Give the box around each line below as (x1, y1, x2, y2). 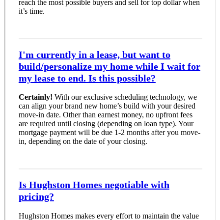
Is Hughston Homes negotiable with (18, 179, 169, 190)
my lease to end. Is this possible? (18, 72, 156, 83)
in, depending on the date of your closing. (18, 137, 147, 146)
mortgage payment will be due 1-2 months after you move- (18, 128, 200, 137)
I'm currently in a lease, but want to (18, 49, 170, 60)
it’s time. (18, 6, 45, 15)
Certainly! (18, 93, 53, 102)
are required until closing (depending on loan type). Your (18, 119, 193, 128)
